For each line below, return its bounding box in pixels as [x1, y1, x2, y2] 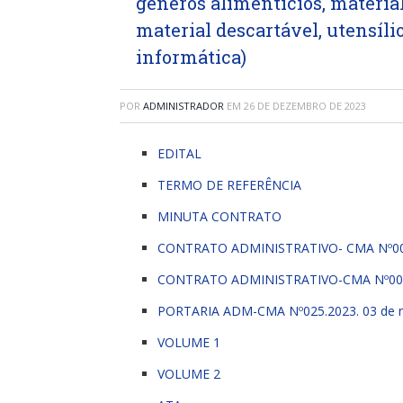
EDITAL [157, 145, 201, 162]
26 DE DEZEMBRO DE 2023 [244, 99, 366, 112]
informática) [136, 45, 246, 68]
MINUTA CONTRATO [157, 208, 282, 225]
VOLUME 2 [157, 365, 220, 382]
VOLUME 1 [157, 334, 220, 351]
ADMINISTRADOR [143, 99, 224, 112]
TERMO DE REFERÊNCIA [157, 176, 301, 193]
